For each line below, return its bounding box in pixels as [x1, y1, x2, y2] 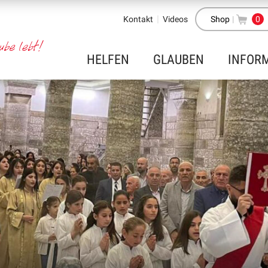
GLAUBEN [153, 52, 204, 67]
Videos [163, 14, 188, 24]
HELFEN [87, 52, 129, 67]
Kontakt [123, 14, 153, 24]
